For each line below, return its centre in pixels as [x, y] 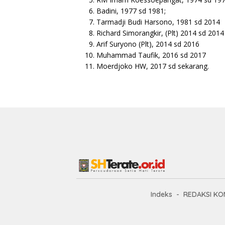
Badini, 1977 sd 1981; [131, 11]
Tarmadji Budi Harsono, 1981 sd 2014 [158, 22]
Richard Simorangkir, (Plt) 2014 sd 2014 [160, 33]
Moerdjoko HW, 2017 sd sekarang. [153, 66]
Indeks [161, 194]
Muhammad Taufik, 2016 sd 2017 [151, 55]
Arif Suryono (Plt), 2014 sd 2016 [148, 44]
